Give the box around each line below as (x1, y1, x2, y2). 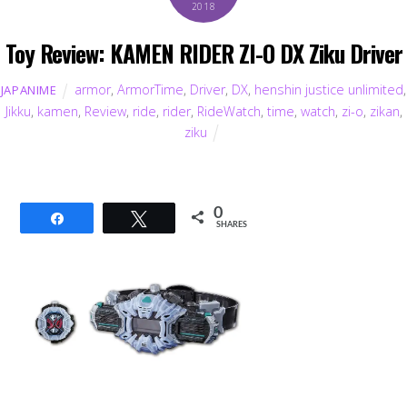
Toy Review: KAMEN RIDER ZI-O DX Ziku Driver (5, 35, 402, 71)
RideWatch (196, 102, 261, 120)
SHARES (216, 220, 248, 229)
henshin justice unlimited (254, 80, 404, 98)
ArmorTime (117, 80, 184, 98)
